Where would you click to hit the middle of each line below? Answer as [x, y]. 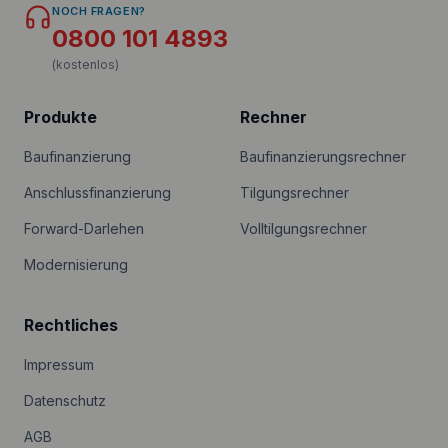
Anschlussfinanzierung [97, 192]
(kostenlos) [85, 64]
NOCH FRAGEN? [99, 11]
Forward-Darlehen [84, 228]
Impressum [59, 364]
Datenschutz [65, 400]
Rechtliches [71, 325]
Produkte [60, 117]
